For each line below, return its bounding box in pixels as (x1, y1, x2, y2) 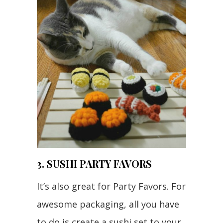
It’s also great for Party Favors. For (37, 180, 186, 192)
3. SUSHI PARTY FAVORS (37, 156, 152, 170)
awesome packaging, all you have (37, 198, 179, 210)
